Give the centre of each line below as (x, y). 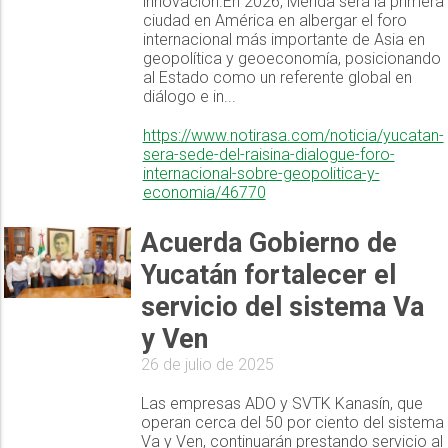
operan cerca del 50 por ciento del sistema (292, 423)
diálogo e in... (189, 97)
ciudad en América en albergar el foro (274, 21)
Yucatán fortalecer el (268, 275)
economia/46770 (204, 193)
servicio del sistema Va (282, 307)
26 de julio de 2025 (207, 365)
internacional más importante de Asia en (283, 40)
